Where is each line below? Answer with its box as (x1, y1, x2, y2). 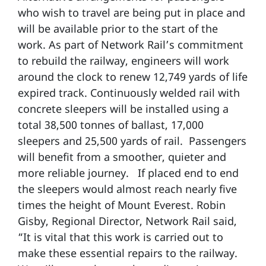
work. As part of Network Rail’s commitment (18, 37, 243, 52)
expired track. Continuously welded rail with (18, 85, 240, 100)
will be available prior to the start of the (18, 21, 218, 36)
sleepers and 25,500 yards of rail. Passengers (18, 134, 246, 148)
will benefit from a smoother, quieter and (18, 150, 226, 164)
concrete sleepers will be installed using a (18, 102, 229, 116)
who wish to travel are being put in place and (18, 5, 245, 20)
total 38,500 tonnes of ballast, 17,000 (18, 118, 204, 132)
